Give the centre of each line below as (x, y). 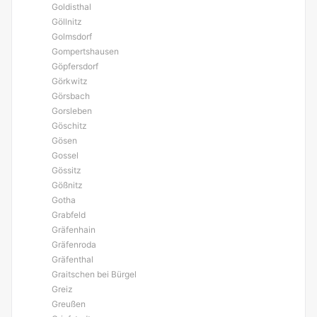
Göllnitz (67, 22)
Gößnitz (67, 185)
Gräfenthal (73, 259)
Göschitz (69, 126)
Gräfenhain (74, 230)
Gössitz (67, 170)
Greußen (69, 304)
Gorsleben (72, 111)
